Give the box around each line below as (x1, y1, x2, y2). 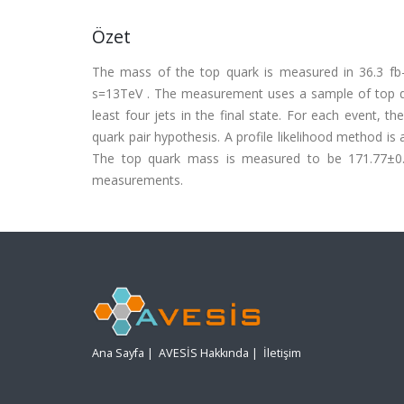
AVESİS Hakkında (159, 345, 249, 362)
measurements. (92, 171, 183, 188)
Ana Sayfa (92, 345, 144, 362)
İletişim (263, 345, 301, 362)
